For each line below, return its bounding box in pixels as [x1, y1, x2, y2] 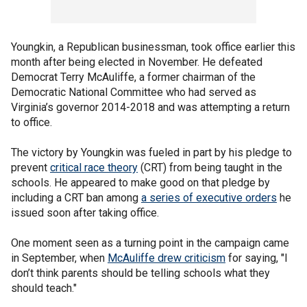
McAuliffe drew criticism [108, 251, 225, 265]
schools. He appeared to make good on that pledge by [11, 176, 270, 189]
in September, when [11, 251, 108, 265]
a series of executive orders [141, 191, 277, 204]
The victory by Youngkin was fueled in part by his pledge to [11, 146, 292, 159]
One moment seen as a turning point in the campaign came [11, 236, 289, 249]
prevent [11, 161, 50, 174]
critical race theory [50, 161, 138, 174]
